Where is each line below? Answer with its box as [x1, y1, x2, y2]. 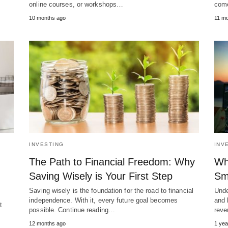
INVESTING [29, 141, 64, 147]
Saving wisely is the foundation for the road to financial [29, 186, 193, 194]
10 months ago [29, 14, 66, 21]
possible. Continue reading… [29, 206, 115, 214]
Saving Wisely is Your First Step [29, 170, 173, 182]
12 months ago [29, 220, 66, 226]
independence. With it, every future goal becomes [29, 196, 178, 204]
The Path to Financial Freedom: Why [29, 156, 195, 167]
